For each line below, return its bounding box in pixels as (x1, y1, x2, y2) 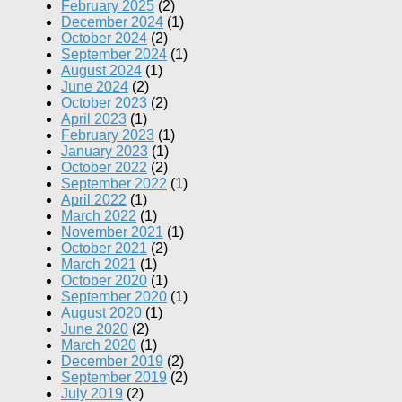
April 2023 (61, 110, 127, 127)
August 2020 (61, 304, 142, 320)
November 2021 (61, 223, 163, 240)
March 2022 (61, 207, 136, 223)
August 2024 (61, 62, 142, 78)
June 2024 (61, 78, 128, 94)
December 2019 (61, 353, 163, 369)
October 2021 (61, 240, 147, 256)
